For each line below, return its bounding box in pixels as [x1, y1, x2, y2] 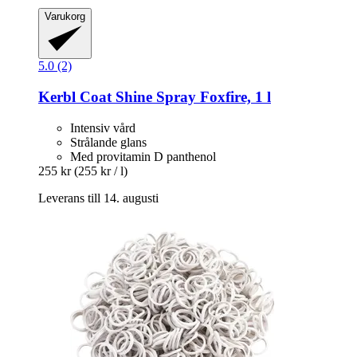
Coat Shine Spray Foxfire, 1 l [76, 88, 271, 105]
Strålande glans [70, 135, 147, 149]
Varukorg [45, 10, 85, 23]
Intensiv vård [70, 120, 135, 135]
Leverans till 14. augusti [38, 190, 159, 205]
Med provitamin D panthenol [70, 149, 216, 163]
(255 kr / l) [74, 163, 127, 178]
